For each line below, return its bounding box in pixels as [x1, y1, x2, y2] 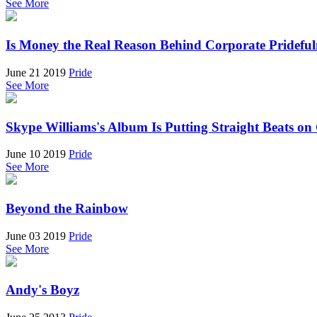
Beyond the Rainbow [6, 201, 128, 216]
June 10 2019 [6, 148, 66, 161]
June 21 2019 [6, 66, 66, 79]
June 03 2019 [6, 229, 66, 242]
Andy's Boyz [6, 282, 79, 298]
